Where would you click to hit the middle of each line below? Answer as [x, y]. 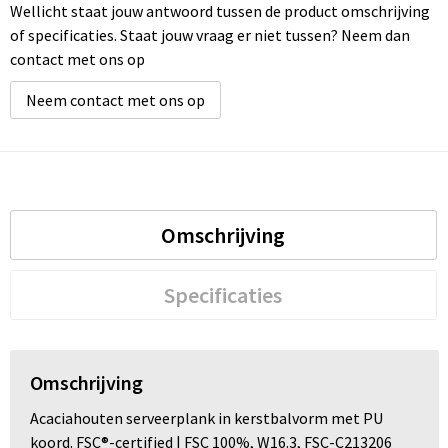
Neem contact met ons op [115, 100]
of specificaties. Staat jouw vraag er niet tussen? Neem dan [209, 35]
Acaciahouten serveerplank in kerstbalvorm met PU [206, 418]
